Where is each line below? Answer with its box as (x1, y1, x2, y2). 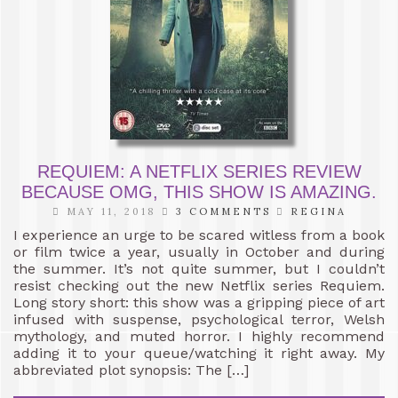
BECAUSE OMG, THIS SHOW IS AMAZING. (21, 181, 377, 202)
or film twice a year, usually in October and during (13, 243, 385, 260)
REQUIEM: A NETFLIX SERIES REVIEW (36, 161, 362, 181)
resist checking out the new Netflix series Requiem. (13, 276, 385, 294)
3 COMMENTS (175, 204, 271, 218)
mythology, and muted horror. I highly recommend (13, 327, 385, 345)
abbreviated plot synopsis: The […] (13, 361, 249, 378)
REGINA (290, 204, 346, 218)
